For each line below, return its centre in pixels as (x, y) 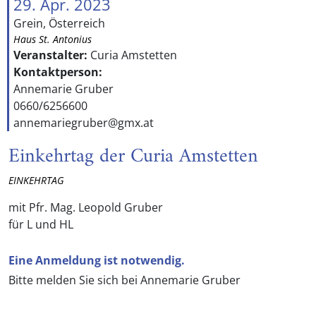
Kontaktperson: (58, 72)
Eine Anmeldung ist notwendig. (97, 260)
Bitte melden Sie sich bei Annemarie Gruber (124, 280)
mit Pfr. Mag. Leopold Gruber (86, 207)
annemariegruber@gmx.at (84, 123)
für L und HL (41, 224)
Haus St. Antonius (53, 39)
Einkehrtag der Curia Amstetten (133, 157)
